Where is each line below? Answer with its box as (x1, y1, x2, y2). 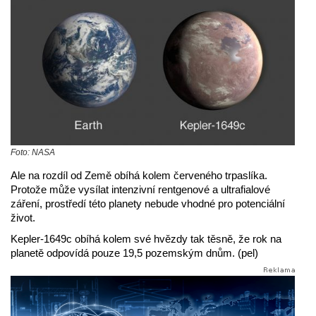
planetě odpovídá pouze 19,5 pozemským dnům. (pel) (11, 246, 258, 259)
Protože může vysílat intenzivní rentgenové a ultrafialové (11, 183, 270, 195)
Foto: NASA (11, 147, 55, 157)
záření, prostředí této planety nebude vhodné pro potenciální (11, 197, 285, 209)
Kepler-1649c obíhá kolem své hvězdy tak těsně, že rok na (11, 232, 281, 245)
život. (11, 211, 35, 224)
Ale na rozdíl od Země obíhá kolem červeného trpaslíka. (11, 169, 267, 181)
